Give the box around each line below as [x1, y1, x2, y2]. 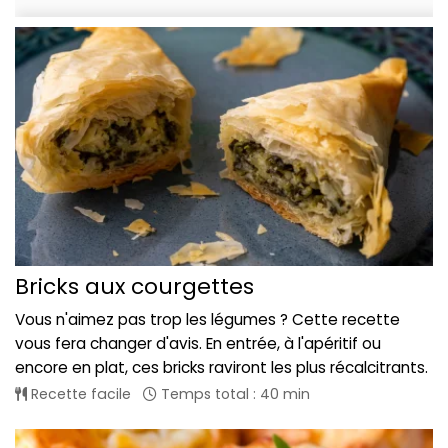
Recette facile [27, 383, 131, 404]
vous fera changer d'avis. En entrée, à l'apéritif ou [15, 332, 381, 354]
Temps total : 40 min [157, 383, 310, 404]
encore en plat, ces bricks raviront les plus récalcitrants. [15, 356, 428, 378]
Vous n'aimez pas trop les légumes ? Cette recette [15, 308, 400, 330]
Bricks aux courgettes [15, 270, 254, 302]
